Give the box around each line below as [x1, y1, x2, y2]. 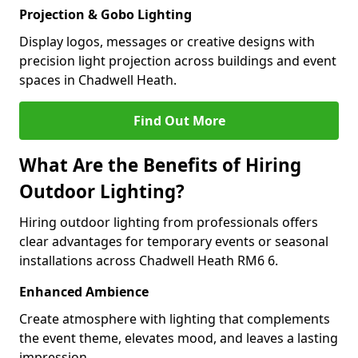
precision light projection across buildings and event [19, 52, 336, 70]
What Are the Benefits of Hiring [19, 153, 301, 177]
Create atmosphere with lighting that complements [19, 310, 330, 328]
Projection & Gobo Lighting [19, 6, 192, 23]
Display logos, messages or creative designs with [19, 33, 315, 50]
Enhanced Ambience [19, 283, 149, 300]
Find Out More [133, 112, 225, 129]
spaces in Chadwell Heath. [19, 71, 177, 89]
